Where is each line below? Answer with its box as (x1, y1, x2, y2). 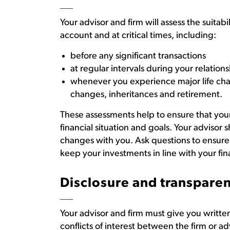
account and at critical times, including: (60, 31, 216, 41)
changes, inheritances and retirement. (70, 90, 226, 100)
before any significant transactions (70, 51, 208, 61)
